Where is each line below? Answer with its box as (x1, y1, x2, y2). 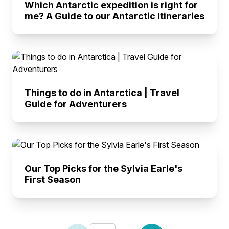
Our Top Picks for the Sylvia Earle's (25, 163, 182, 174)
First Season (25, 174, 81, 185)
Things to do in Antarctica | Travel (25, 87, 179, 98)
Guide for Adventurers (25, 99, 127, 109)
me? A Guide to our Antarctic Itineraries (25, 11, 204, 21)
